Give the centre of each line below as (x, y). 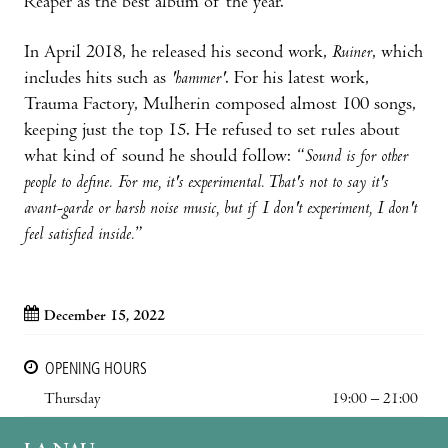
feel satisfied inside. (79, 235)
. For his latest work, (297, 79)
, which (397, 53)
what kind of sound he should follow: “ (164, 157)
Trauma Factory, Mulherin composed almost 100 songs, (220, 105)
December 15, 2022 (104, 316)
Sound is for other (356, 157)
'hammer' (198, 79)
